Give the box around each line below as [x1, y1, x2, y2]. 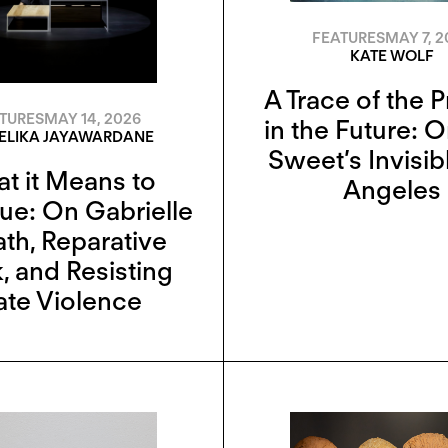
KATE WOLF [349, 46, 434, 65]
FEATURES [311, 28, 385, 47]
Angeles [342, 173, 441, 205]
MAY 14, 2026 [43, 109, 141, 128]
